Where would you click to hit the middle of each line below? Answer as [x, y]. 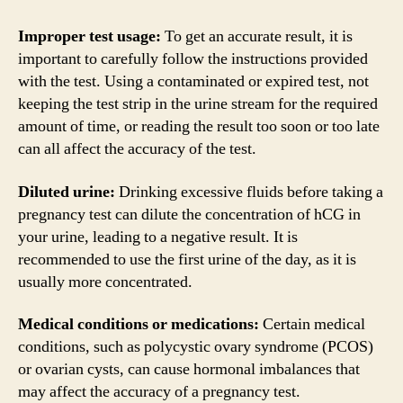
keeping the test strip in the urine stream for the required [198, 104]
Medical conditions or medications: [139, 324]
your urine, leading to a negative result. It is [158, 237]
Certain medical [312, 324]
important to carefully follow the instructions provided [193, 59]
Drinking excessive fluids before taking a [249, 192]
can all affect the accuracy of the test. [137, 149]
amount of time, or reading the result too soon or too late [199, 126]
